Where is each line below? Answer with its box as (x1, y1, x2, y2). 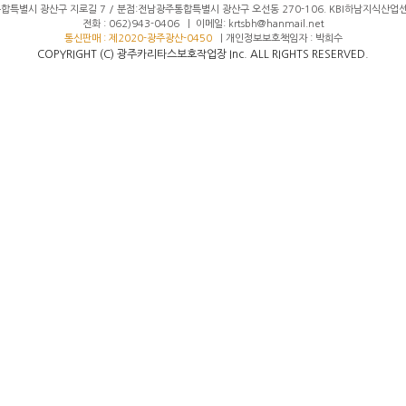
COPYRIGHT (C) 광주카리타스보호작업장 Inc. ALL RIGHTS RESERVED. (37, 49, 369, 60)
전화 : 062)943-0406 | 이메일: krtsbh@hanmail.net (82, 19, 324, 29)
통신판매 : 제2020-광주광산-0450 (63, 34, 212, 43)
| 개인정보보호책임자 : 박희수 (211, 34, 343, 43)
